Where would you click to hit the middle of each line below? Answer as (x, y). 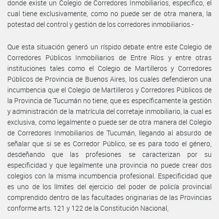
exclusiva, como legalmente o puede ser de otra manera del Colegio (109, 122)
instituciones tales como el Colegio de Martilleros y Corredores (109, 68)
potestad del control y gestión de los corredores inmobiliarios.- (100, 24)
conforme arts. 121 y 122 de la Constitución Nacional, (88, 208)
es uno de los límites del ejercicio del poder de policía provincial (109, 186)
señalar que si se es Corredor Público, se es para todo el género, (109, 143)
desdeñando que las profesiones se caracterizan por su (109, 154)
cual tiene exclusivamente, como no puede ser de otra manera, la (109, 13)
